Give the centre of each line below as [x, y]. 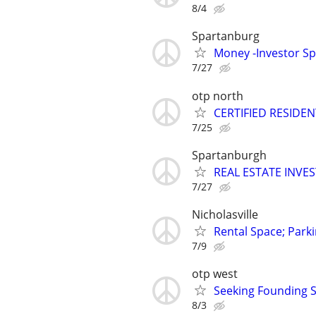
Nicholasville [225, 214]
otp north [218, 96]
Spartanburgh [229, 155]
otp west [215, 274]
